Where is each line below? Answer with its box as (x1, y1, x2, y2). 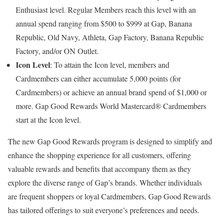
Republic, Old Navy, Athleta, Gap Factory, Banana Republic (16, 32, 204, 43)
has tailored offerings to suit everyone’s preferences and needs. (8, 205, 199, 216)
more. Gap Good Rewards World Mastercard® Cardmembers (16, 101, 206, 111)
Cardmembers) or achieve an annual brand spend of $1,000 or (16, 87, 207, 98)
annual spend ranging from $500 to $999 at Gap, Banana (16, 18, 192, 29)
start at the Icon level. (16, 114, 81, 125)
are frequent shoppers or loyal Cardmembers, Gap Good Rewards (8, 191, 211, 202)
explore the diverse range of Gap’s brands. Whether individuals (8, 177, 202, 188)
